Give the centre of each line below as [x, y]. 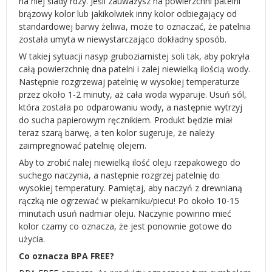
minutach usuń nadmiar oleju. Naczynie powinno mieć [125, 213]
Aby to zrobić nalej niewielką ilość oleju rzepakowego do [130, 162]
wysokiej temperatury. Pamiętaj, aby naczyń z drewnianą [131, 188]
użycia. [32, 239]
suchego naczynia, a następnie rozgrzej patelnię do [119, 175]
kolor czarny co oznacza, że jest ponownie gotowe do [125, 226]
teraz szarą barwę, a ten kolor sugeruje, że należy [117, 133]
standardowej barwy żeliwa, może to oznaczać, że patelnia [135, 26]
